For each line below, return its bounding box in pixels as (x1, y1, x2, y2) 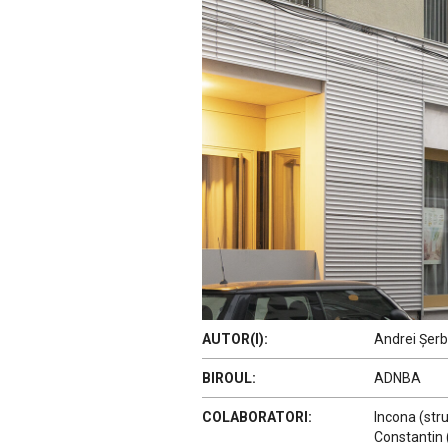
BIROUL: (202, 369, 256, 386)
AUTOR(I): (202, 330, 268, 347)
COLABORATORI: (202, 408, 312, 425)
